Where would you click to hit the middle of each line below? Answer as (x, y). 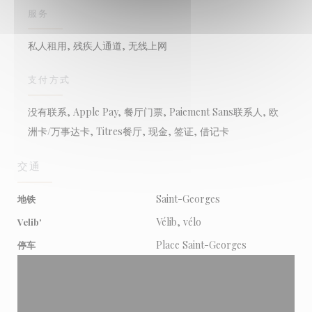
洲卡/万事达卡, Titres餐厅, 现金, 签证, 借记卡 (128, 131)
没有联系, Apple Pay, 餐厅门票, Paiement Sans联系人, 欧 (153, 111)
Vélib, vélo (179, 222)
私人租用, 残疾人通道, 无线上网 (97, 45)
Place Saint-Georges (201, 245)
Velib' (29, 222)
